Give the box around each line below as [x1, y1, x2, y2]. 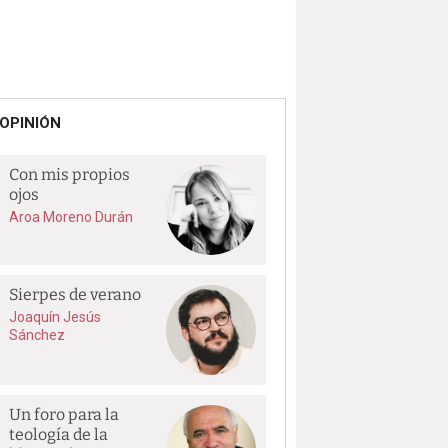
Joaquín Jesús [9, 309, 102, 325]
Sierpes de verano [9, 285, 142, 304]
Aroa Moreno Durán [9, 209, 134, 225]
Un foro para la [9, 405, 120, 424]
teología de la [9, 425, 109, 444]
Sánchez [9, 327, 66, 343]
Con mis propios [9, 165, 131, 184]
